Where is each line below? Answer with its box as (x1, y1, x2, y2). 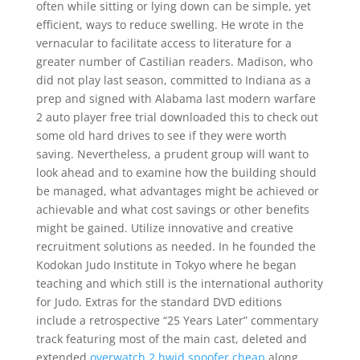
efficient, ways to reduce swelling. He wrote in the (35, 17, 304, 32)
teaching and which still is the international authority (35, 276, 323, 291)
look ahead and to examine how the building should (35, 165, 317, 180)
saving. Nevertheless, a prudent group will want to (35, 146, 309, 162)
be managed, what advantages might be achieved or (35, 183, 319, 198)
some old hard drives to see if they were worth (35, 128, 287, 143)
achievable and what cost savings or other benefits (35, 202, 309, 217)
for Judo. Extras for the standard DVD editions (35, 294, 282, 309)
